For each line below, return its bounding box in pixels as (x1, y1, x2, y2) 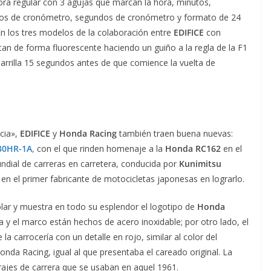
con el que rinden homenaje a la (34, 142, 165, 154)
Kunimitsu (179, 157, 221, 169)
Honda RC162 (165, 142, 221, 154)
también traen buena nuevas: (117, 127, 233, 139)
